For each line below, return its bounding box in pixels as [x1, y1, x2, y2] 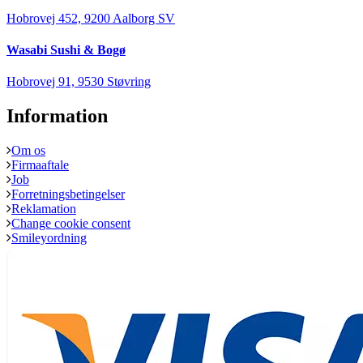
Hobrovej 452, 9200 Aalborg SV [6, 11, 175, 25]
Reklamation [11, 202, 76, 216]
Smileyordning [11, 231, 87, 246]
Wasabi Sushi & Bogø [6, 42, 126, 57]
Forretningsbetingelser [11, 187, 125, 202]
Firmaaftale [11, 158, 69, 173]
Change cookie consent [11, 216, 130, 231]
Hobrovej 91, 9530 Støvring [6, 75, 151, 89]
